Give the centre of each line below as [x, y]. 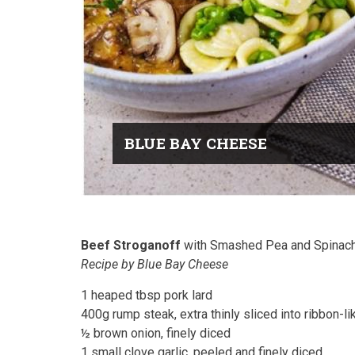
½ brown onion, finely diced [156, 333]
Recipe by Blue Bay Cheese [155, 264]
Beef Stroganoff [132, 245]
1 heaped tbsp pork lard [147, 295]
